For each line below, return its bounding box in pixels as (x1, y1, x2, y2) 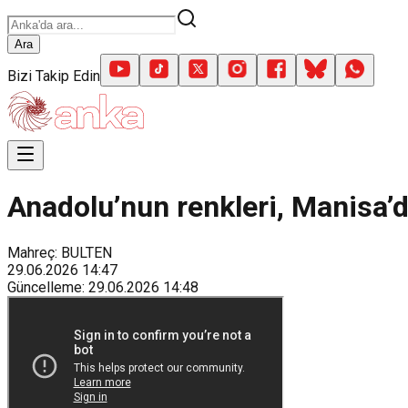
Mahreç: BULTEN (7, 243, 112, 261)
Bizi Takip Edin (7, 67, 100, 85)
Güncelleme (7, 278, 82, 296)
